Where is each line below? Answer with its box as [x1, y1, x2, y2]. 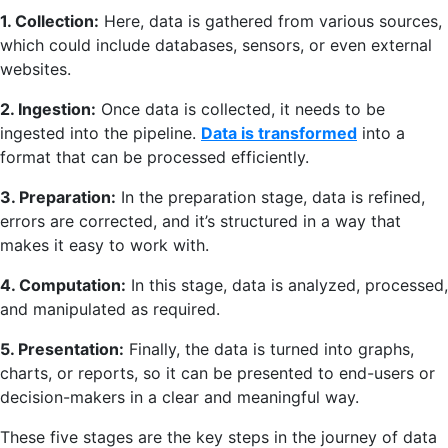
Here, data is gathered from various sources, [99, 10, 442, 31]
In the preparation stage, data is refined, [116, 186, 425, 207]
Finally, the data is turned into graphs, [124, 338, 414, 359]
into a [357, 122, 405, 143]
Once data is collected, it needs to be [96, 98, 385, 119]
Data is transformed [201, 122, 357, 143]
